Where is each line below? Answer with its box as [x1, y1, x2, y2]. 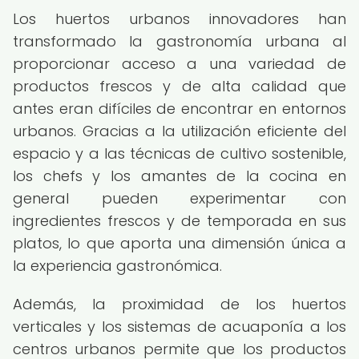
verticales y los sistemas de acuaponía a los [13, 317, 346, 337]
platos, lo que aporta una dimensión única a [13, 233, 346, 253]
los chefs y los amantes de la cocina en [13, 166, 346, 186]
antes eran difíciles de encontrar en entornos [13, 99, 346, 119]
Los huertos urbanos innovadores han [13, 9, 346, 29]
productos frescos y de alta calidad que [13, 76, 346, 96]
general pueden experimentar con [13, 188, 346, 208]
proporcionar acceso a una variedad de [13, 54, 346, 74]
